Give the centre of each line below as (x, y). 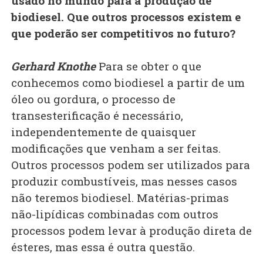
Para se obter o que (149, 66)
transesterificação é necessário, (97, 116)
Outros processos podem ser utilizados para (131, 165)
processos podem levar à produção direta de (131, 231)
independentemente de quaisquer (104, 132)
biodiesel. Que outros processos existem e (126, 17)
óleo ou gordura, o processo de (93, 99)
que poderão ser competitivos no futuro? (123, 33)
